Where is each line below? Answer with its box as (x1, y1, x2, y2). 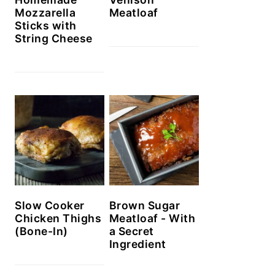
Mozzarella (15, 6, 76, 20)
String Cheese (15, 32, 93, 45)
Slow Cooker (15, 198, 85, 212)
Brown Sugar (109, 198, 180, 212)
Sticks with (15, 19, 77, 33)
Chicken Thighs (15, 211, 101, 225)
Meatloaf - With (109, 211, 196, 225)
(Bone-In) (15, 224, 68, 238)
